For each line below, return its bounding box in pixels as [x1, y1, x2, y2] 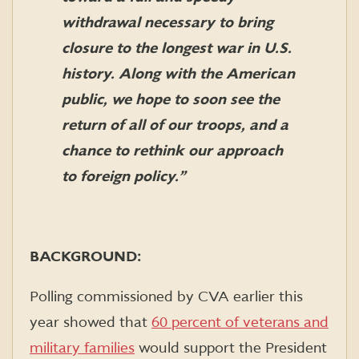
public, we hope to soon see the [62, 91, 280, 108]
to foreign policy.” [62, 167, 185, 185]
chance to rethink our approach [62, 142, 283, 159]
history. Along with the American [62, 65, 295, 83]
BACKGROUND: [30, 248, 141, 265]
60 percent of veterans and [151, 313, 329, 331]
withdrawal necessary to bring [62, 14, 273, 31]
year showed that [30, 313, 151, 331]
